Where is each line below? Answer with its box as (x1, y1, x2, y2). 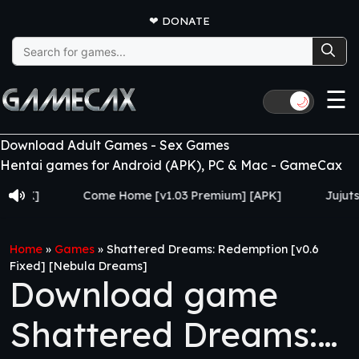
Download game (10, 273, 278, 316)
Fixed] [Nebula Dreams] (10, 259, 147, 273)
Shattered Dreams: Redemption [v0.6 (107, 242, 319, 256)
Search (12, 38, 47, 50)
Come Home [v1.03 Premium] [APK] (42, 188, 242, 203)
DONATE (162, 14, 210, 27)
